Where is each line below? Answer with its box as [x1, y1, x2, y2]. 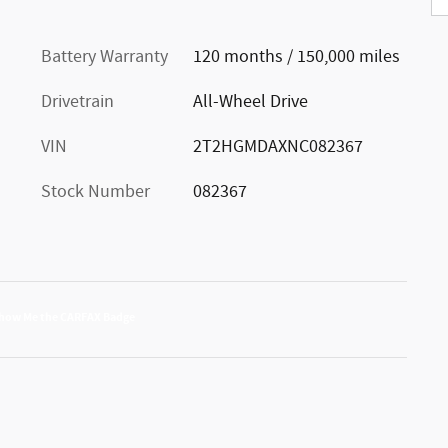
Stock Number [41, 179, 150, 204]
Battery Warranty [41, 44, 168, 69]
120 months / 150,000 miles [192, 44, 400, 69]
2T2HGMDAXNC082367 [192, 134, 363, 159]
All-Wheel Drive [192, 89, 308, 114]
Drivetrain [41, 89, 114, 114]
